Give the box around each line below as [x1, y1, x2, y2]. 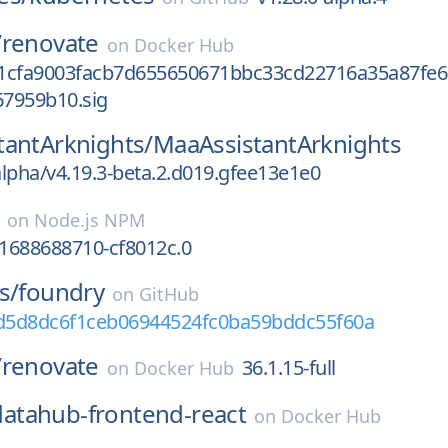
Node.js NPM [34, 208, 145, 232]
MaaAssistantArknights [152, 127, 402, 160]
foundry [18, 275, 105, 308]
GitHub [139, 282, 200, 306]
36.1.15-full [241, 354, 336, 381]
